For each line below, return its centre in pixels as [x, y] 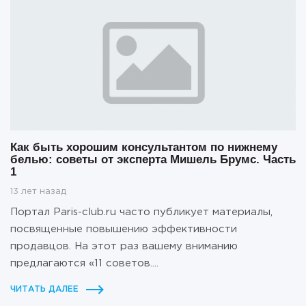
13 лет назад [38, 191]
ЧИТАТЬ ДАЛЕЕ [44, 289]
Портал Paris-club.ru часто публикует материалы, [141, 212]
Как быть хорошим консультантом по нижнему [144, 147]
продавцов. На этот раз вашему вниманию [124, 246]
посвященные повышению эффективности [124, 229]
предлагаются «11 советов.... [84, 263]
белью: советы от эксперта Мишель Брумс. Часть [153, 159]
